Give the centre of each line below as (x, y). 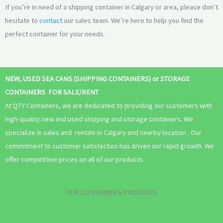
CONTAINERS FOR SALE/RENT (52, 92)
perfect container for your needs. (56, 34)
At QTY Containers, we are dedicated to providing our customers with (109, 106)
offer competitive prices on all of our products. (75, 160)
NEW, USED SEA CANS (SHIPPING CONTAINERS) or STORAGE (97, 79)
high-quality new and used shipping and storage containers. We (99, 119)
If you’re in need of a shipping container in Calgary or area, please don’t (111, 7)
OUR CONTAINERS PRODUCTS (111, 192)
